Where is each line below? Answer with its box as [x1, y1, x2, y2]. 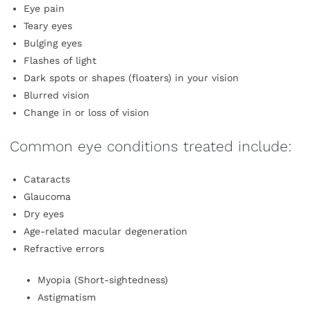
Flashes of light [24, 55, 96, 67]
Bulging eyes [24, 37, 82, 49]
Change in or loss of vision [24, 107, 149, 119]
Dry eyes [24, 208, 64, 220]
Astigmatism [37, 292, 96, 303]
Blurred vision [24, 90, 90, 101]
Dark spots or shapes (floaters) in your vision [24, 72, 239, 84]
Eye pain [24, 3, 65, 15]
